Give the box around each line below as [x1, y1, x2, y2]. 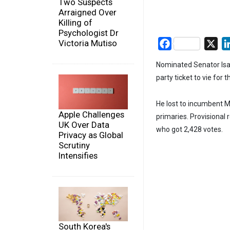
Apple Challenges [59, 109, 124, 120]
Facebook [171, 38, 207, 48]
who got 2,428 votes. [156, 125, 223, 133]
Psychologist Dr [59, 28, 119, 39]
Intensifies [59, 150, 98, 161]
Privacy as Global [59, 129, 123, 140]
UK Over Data [59, 119, 109, 130]
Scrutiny [59, 140, 90, 150]
